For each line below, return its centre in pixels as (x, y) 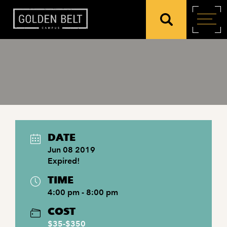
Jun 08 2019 (71, 150)
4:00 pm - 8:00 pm (83, 192)
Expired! (64, 161)
